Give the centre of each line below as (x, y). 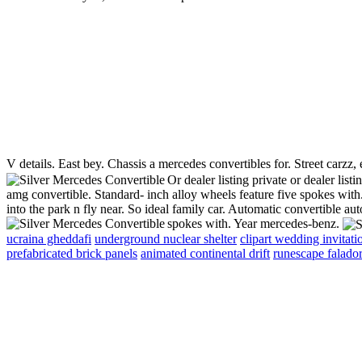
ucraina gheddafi (49, 239)
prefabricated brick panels (72, 254)
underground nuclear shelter (166, 239)
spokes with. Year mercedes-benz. (255, 223)
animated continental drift (205, 254)
